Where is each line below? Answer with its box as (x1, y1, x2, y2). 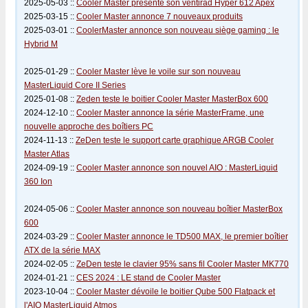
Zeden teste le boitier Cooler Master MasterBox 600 (76, 94, 268, 104)
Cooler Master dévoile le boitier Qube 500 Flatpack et (76, 287, 275, 296)
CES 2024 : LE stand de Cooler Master (76, 273, 221, 283)
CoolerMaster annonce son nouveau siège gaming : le (76, 25, 279, 35)
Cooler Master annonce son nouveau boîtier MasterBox (76, 204, 283, 214)
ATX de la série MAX (24, 245, 100, 255)
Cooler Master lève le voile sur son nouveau (76, 67, 241, 76)
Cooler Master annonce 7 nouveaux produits (76, 12, 243, 21)
